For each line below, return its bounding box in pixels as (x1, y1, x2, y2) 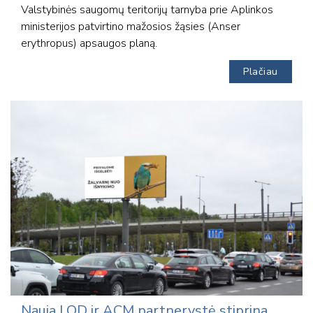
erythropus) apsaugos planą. (21, 35, 157, 51)
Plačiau (243, 64, 278, 78)
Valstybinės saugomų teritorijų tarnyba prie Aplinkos (21, 1, 273, 17)
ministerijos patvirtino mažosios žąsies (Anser (21, 18, 240, 34)
